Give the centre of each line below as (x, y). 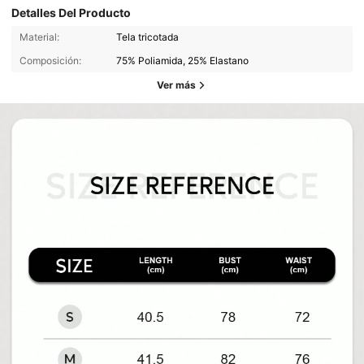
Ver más (176, 85)
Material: (39, 37)
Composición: (50, 60)
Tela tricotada (148, 37)
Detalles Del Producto (71, 12)
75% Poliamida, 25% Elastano (183, 60)
